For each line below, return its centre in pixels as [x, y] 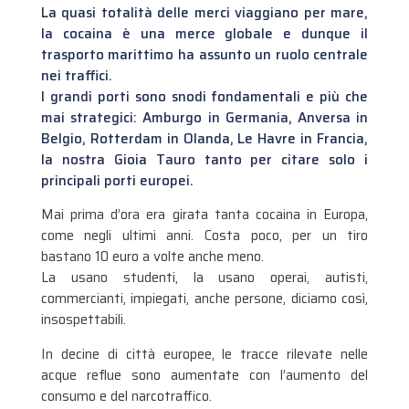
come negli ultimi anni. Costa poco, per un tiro [204, 236]
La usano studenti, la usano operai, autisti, [204, 278]
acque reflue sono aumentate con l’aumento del [204, 375]
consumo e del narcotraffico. [126, 396]
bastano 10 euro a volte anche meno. [152, 257]
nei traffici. [76, 75]
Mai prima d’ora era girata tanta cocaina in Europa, [204, 215]
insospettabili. [83, 320]
